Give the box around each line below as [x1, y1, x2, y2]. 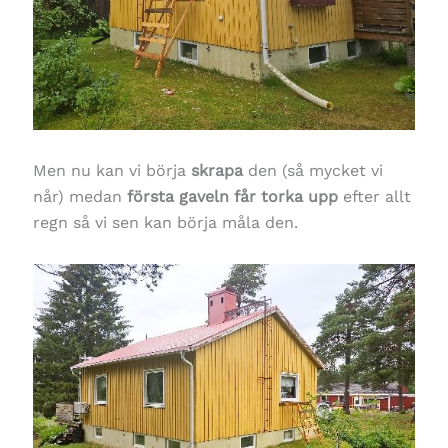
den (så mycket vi [242, 160, 383, 180]
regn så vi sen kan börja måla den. [32, 212, 298, 232]
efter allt [337, 186, 411, 206]
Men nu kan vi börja [32, 160, 191, 180]
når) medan [32, 186, 127, 206]
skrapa [190, 160, 243, 180]
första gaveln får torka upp [126, 186, 338, 206]
